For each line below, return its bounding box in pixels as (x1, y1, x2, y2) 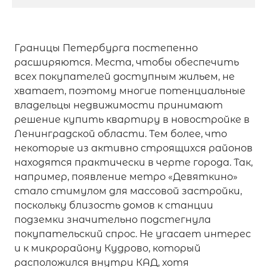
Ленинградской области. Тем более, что (14, 128, 227, 139)
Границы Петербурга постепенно (14, 42, 198, 54)
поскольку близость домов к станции (14, 199, 213, 211)
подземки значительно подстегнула (14, 213, 211, 225)
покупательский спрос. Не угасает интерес (14, 228, 251, 240)
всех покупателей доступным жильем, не (14, 70, 235, 82)
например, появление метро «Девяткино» (14, 170, 238, 182)
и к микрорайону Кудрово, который (14, 242, 201, 254)
